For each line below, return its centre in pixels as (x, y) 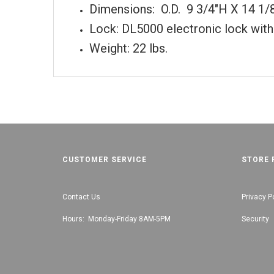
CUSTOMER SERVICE (105, 160)
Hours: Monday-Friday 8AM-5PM (117, 219)
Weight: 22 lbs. (128, 48)
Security (255, 219)
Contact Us (81, 197)
